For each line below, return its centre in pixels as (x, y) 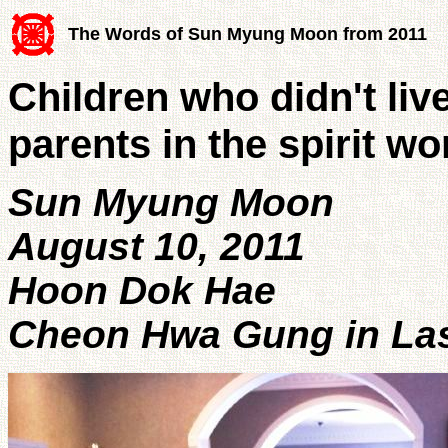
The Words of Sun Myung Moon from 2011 (247, 34)
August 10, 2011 (156, 246)
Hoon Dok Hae (142, 290)
